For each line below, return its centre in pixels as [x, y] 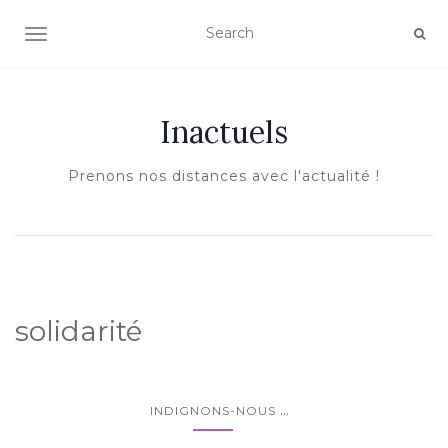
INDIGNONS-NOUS [212, 410]
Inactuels [224, 132]
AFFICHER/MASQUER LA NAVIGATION [174, 36]
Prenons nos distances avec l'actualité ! [224, 176]
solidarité [78, 331]
